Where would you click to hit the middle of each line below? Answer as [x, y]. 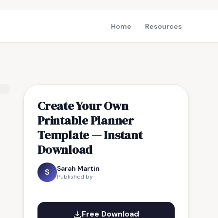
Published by [75, 177]
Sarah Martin [78, 168]
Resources [163, 26]
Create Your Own [83, 106]
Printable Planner [86, 120]
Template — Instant [90, 135]
